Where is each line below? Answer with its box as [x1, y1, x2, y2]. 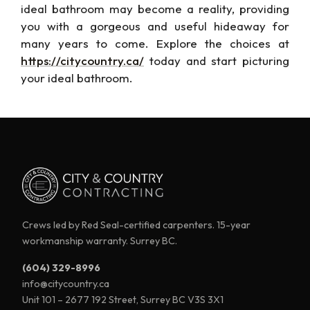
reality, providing [199, 1, 289, 17]
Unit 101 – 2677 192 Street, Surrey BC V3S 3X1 [22, 293, 224, 306]
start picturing [211, 53, 289, 69]
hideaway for [207, 19, 289, 34]
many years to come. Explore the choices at [21, 36, 289, 51]
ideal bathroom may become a [21, 1, 199, 17]
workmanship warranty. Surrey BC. [22, 234, 177, 247]
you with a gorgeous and [21, 19, 174, 34]
